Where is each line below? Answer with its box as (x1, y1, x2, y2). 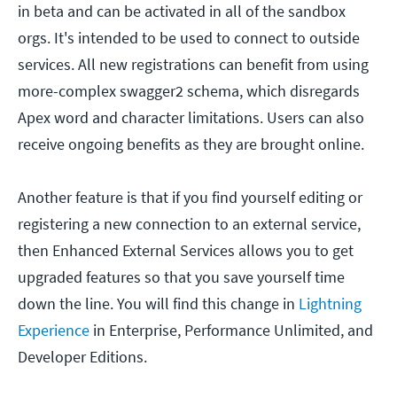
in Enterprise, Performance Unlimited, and (90, 320, 373, 341)
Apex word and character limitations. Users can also (18, 107, 364, 128)
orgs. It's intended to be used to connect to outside (18, 27, 360, 49)
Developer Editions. (18, 346, 147, 368)
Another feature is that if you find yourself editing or (18, 187, 362, 208)
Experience (18, 320, 90, 341)
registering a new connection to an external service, (18, 214, 361, 235)
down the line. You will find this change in (18, 293, 299, 315)
